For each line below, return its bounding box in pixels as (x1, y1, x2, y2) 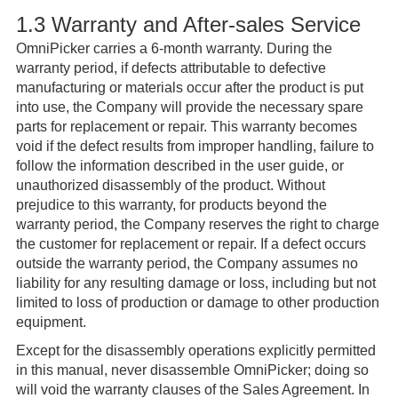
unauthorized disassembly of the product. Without (15, 178, 325, 194)
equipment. (15, 314, 86, 330)
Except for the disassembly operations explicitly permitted (15, 343, 376, 359)
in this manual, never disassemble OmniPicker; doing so (15, 362, 369, 378)
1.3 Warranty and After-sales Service (15, 12, 361, 37)
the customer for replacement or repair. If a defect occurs (15, 236, 366, 252)
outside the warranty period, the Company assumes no (15, 256, 358, 272)
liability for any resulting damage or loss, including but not (15, 275, 376, 291)
